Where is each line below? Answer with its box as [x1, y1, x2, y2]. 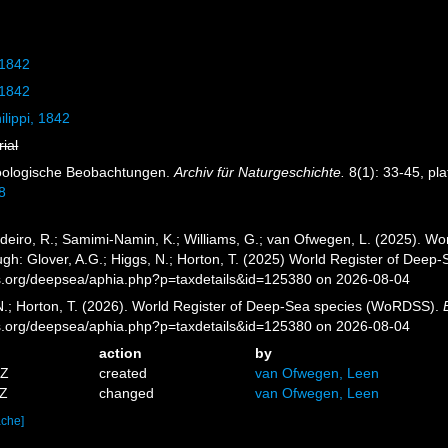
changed [99, 385, 155, 401]
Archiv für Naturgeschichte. [174, 164, 346, 180]
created [99, 365, 148, 381]
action [99, 345, 143, 361]
